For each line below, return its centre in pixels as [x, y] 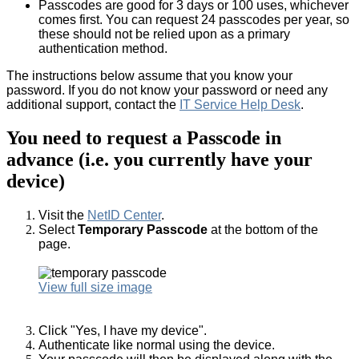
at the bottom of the [263, 230]
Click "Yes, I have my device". [123, 331]
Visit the [63, 216]
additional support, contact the [93, 104]
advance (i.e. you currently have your [159, 160]
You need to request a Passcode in [144, 138]
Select [58, 230]
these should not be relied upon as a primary [164, 34]
